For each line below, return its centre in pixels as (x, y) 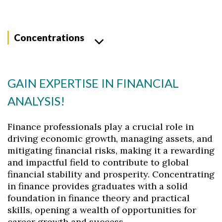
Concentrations (49, 37)
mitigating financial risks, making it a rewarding (111, 150)
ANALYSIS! (36, 101)
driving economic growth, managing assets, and (110, 139)
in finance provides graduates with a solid (98, 186)
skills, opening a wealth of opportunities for (102, 210)
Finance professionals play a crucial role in (101, 127)
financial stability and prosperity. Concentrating (111, 174)
